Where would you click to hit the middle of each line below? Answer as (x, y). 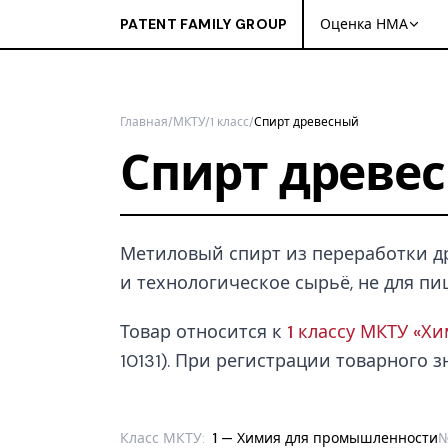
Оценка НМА (364, 23)
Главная (144, 122)
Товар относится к (203, 332)
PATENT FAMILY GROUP (204, 23)
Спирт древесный (306, 122)
